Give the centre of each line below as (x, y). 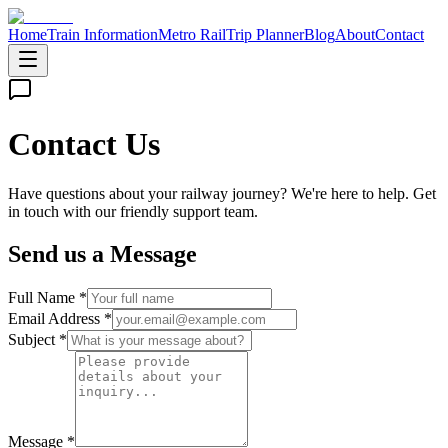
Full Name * (47, 297)
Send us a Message (102, 253)
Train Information (102, 34)
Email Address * (60, 318)
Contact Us (84, 144)
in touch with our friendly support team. (133, 211)
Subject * (37, 339)
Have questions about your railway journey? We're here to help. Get (222, 193)
